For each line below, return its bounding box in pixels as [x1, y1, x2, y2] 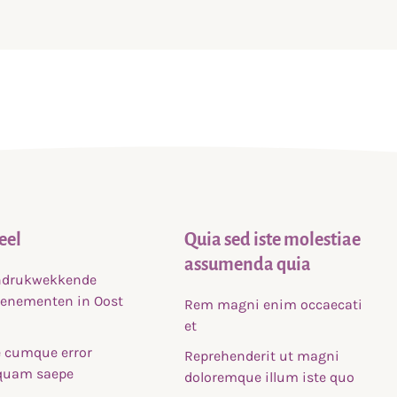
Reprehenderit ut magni [184, 347, 340, 364]
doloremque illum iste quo [184, 369, 355, 385]
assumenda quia [184, 254, 312, 274]
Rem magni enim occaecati [184, 296, 363, 313]
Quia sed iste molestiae [184, 230, 362, 249]
